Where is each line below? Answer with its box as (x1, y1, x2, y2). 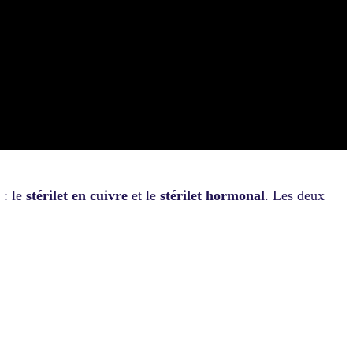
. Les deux (265, 188, 325, 204)
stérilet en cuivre (26, 188, 128, 204)
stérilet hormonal (160, 188, 265, 204)
